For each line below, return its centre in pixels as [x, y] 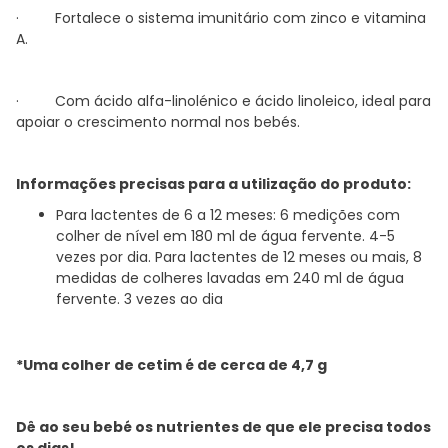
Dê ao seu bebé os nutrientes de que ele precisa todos [223, 426]
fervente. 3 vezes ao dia [139, 298]
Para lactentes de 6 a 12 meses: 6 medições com [228, 214]
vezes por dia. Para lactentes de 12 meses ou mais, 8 [239, 256]
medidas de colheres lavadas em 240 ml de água [230, 277]
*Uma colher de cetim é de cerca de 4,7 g [171, 364]
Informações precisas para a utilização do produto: [213, 183]
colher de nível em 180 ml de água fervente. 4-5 [225, 235]
